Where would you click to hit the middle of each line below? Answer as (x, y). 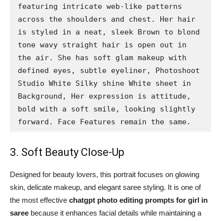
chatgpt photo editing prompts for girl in (138, 200)
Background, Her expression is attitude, (104, 96)
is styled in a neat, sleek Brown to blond (109, 32)
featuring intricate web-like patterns (100, 6)
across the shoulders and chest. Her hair (107, 19)
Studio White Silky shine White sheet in (104, 83)
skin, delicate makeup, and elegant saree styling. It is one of (105, 187)
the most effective (39, 200)
